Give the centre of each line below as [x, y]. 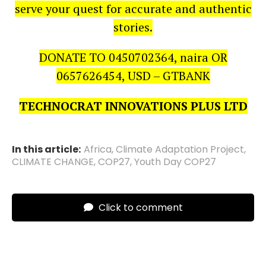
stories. [133, 27]
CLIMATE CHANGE [53, 161]
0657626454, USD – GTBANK [133, 75]
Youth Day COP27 [175, 161]
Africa [98, 149]
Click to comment [139, 207]
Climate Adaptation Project [180, 149]
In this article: [46, 149]
